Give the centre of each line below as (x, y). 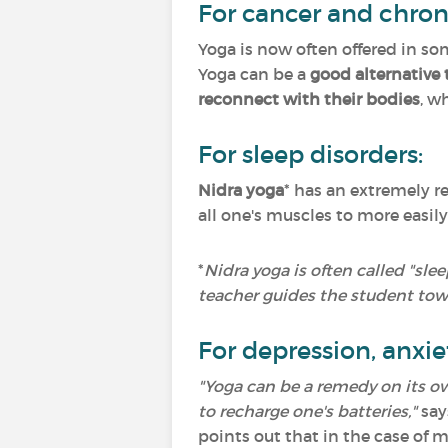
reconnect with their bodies (309, 99)
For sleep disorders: (313, 154)
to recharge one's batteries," (307, 411)
